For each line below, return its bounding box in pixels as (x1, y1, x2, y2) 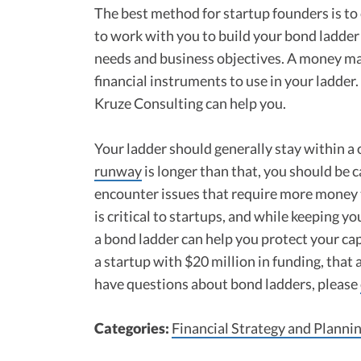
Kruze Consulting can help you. (94, 94, 288, 113)
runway (94, 162, 142, 180)
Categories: (94, 319, 172, 338)
